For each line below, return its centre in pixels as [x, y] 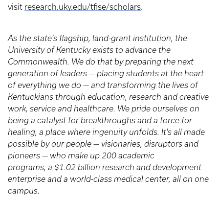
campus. [24, 191]
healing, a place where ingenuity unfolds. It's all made [106, 132]
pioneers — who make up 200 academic [81, 156]
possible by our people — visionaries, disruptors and [103, 144]
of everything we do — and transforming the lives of [103, 85]
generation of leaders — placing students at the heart [106, 74]
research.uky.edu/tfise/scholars [83, 7]
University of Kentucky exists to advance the [89, 50]
